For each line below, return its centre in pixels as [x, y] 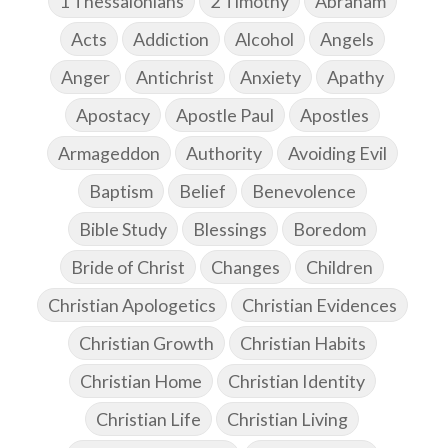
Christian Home [140, 381]
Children [339, 267]
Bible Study [122, 229]
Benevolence [303, 191]
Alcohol [264, 39]
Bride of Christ [128, 267]
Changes [245, 267]
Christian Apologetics [131, 305]
